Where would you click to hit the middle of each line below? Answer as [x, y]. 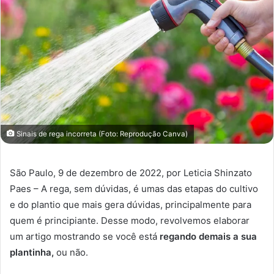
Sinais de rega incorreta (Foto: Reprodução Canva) [101, 134]
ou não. [71, 252]
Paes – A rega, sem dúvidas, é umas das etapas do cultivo [134, 188]
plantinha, [32, 252]
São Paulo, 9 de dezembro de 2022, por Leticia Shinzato [131, 172]
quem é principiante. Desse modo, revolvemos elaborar [130, 220]
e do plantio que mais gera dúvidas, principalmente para [131, 204]
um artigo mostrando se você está [85, 236]
